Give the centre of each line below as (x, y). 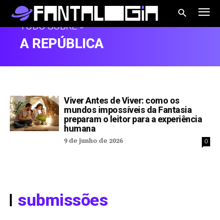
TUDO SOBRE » (52, 26)
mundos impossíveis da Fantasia (128, 110)
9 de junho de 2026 (93, 141)
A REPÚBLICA (62, 43)
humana (80, 128)
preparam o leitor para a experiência (133, 119)
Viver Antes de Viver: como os (122, 100)
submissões (63, 200)
